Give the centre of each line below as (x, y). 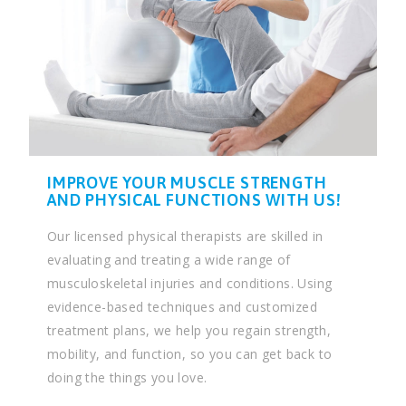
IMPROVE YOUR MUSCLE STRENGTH (187, 182)
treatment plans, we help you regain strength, (189, 330)
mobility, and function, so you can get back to (190, 353)
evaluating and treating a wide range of (169, 259)
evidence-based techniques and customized (182, 306)
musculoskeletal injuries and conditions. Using (190, 283)
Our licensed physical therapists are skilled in (185, 236)
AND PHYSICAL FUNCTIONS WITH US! (194, 199)
